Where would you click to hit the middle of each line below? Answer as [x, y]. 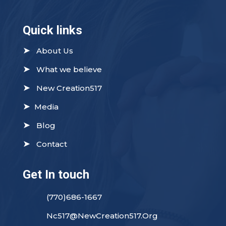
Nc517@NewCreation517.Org [102, 216]
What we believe [66, 69]
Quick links [52, 30]
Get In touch [56, 175]
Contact [48, 144]
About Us [51, 51]
